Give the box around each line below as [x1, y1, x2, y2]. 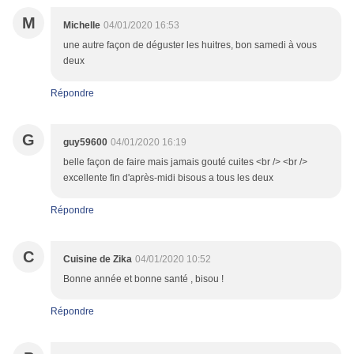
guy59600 [63, 137, 107, 149]
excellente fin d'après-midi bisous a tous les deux [63, 172, 273, 184]
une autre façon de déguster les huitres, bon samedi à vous [63, 40, 317, 51]
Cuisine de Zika [63, 254, 132, 265]
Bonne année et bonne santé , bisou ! [63, 273, 224, 285]
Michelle [63, 20, 100, 32]
